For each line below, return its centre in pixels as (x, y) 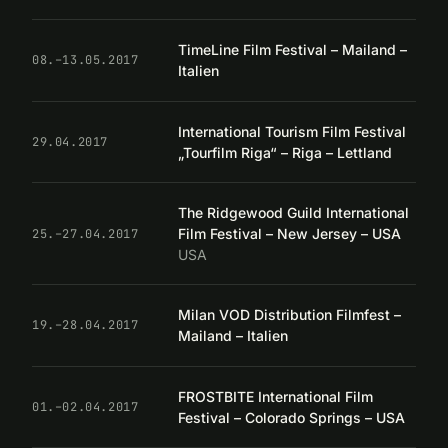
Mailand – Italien (233, 336)
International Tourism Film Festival (292, 131)
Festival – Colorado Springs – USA (291, 417)
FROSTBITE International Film (275, 396)
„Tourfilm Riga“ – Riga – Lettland (285, 152)
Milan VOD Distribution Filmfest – (289, 315)
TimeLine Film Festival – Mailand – (292, 50)
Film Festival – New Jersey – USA (289, 234)
